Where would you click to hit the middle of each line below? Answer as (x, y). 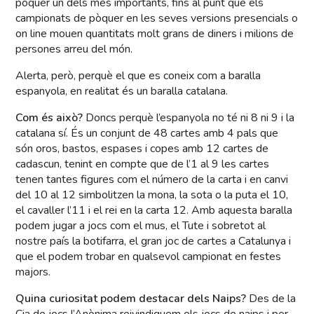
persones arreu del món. (74, 49)
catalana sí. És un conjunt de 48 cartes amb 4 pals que (147, 134)
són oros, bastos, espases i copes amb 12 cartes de (142, 149)
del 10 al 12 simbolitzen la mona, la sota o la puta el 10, (152, 195)
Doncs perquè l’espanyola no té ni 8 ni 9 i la (189, 118)
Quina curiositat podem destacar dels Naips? (131, 299)
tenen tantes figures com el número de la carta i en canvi (152, 180)
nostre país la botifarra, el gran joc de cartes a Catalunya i (153, 241)
